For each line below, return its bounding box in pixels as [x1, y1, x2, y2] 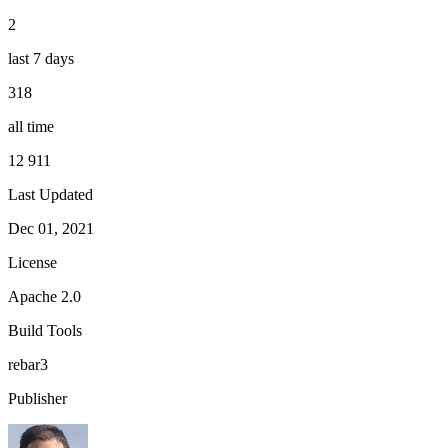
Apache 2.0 [8, 287, 81, 305]
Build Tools [8, 321, 82, 339]
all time [8, 117, 54, 135]
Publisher [8, 389, 67, 407]
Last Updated [8, 185, 93, 203]
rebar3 [8, 355, 48, 373]
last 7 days [8, 49, 74, 67]
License [8, 253, 57, 271]
